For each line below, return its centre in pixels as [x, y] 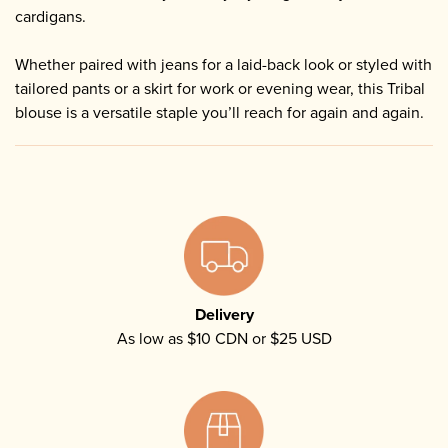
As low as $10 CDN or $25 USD [224, 338]
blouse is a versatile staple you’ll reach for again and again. [219, 112]
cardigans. [50, 16]
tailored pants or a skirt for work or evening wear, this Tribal [220, 88]
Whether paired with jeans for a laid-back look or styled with [223, 64]
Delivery [224, 314]
